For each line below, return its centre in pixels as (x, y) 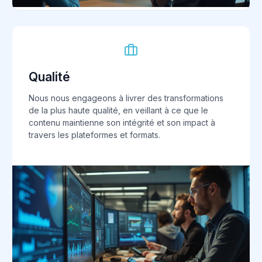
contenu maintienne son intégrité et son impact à (122, 122)
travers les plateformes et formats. (94, 135)
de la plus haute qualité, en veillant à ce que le (118, 110)
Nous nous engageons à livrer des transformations (126, 98)
